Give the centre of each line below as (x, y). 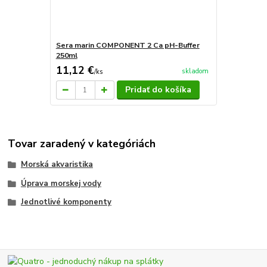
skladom (195, 71)
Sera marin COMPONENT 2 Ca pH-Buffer (128, 46)
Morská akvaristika (57, 164)
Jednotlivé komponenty (66, 202)
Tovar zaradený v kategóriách (82, 143)
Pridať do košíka (159, 90)
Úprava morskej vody (61, 183)
